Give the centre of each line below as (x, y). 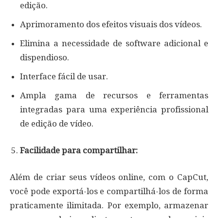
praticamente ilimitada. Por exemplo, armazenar (109, 205)
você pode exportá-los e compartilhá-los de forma (109, 191)
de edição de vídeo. (57, 123)
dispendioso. (45, 57)
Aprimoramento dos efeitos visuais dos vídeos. (111, 24)
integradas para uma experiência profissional (114, 109)
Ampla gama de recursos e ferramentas (114, 95)
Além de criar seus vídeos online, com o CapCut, (109, 177)
